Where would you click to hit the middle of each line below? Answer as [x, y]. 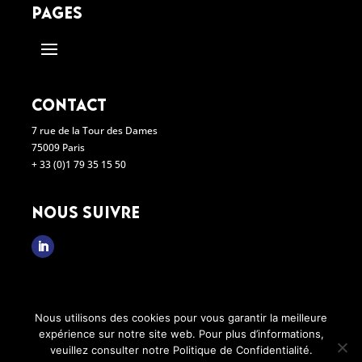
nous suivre [86, 209]
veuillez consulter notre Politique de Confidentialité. [181, 350]
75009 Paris [59, 148]
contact [69, 101]
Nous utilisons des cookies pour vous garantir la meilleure [181, 318]
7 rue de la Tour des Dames [95, 131]
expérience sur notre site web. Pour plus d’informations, [181, 334]
